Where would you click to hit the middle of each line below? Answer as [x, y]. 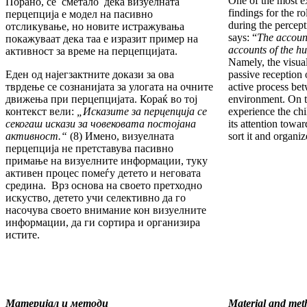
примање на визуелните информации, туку [107, 161]
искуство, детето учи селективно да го [96, 198]
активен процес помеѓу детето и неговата [103, 173]
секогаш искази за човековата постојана [101, 124]
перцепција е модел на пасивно [79, 14]
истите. [23, 235]
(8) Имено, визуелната [121, 136]
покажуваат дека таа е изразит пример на [102, 39]
